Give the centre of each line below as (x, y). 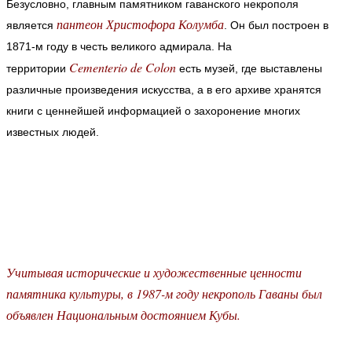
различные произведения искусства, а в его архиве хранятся (164, 89)
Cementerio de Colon (123, 67)
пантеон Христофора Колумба (140, 24)
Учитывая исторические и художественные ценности (154, 272)
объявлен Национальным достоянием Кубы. (125, 314)
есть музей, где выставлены (249, 68)
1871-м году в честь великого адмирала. (112, 46)
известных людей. (53, 132)
